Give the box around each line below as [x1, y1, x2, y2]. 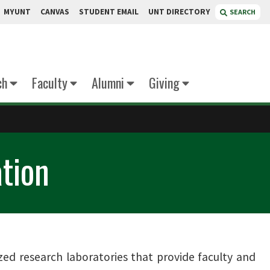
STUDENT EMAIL [79, 7, 139, 17]
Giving [148, 73, 180, 92]
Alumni [92, 73, 124, 92]
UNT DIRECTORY [148, 7, 210, 17]
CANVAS [40, 7, 69, 17]
